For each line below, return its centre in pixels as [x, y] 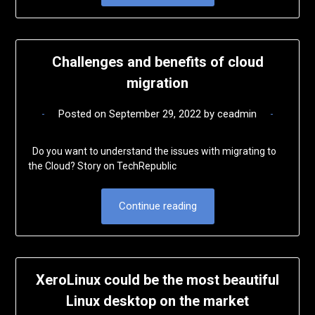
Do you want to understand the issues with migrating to [152, 151]
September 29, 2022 [155, 114]
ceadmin [237, 114]
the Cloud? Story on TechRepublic [104, 166]
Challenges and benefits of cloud [157, 62]
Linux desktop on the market [157, 301]
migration [157, 83]
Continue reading [157, 206]
